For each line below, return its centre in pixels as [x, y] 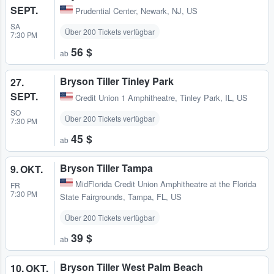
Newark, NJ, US [169, 11]
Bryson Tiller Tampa [106, 168]
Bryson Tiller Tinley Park [117, 81]
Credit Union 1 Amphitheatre [125, 97]
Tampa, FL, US [155, 196]
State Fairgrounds [91, 196]
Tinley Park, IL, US [214, 97]
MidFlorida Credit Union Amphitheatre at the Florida [166, 183]
